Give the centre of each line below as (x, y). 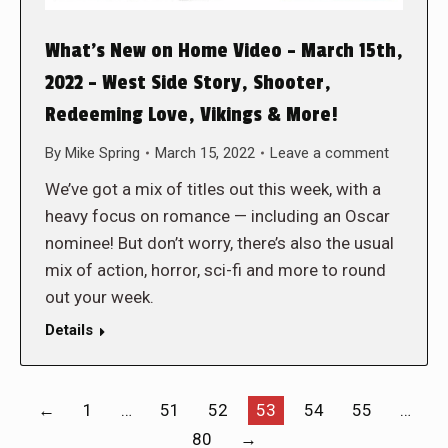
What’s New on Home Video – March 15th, (224, 50)
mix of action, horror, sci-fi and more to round (215, 269)
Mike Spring (102, 152)
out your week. (101, 296)
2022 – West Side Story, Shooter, (188, 82)
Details (69, 329)
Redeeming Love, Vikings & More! (191, 114)
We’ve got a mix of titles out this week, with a (213, 188)
